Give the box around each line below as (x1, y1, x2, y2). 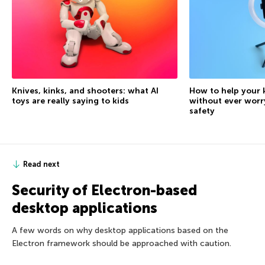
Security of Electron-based (12, 181, 197, 199)
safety (189, 105, 215, 116)
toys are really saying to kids (12, 95, 129, 106)
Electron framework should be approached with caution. (12, 238, 231, 248)
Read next (23, 159, 60, 169)
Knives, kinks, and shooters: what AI (12, 85, 159, 96)
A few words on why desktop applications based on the (12, 225, 228, 235)
